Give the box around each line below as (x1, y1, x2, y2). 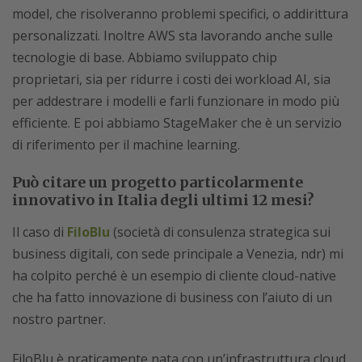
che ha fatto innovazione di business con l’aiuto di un (12, 288, 332, 306)
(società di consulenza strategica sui (110, 222, 330, 241)
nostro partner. (12, 309, 106, 328)
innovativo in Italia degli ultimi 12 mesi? (12, 190, 314, 209)
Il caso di (12, 222, 67, 241)
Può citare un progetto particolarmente (12, 172, 303, 192)
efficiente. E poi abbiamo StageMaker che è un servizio (12, 113, 342, 132)
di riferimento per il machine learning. (12, 135, 240, 154)
